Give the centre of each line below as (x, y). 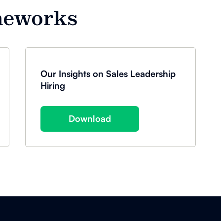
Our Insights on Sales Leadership (108, 73)
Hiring (53, 85)
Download (90, 119)
